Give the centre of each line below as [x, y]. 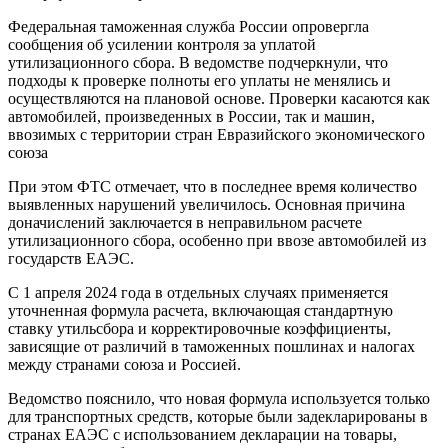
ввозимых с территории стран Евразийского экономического [216, 134]
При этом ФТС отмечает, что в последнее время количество [212, 186]
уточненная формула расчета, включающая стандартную [200, 310]
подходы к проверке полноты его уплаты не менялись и [199, 80]
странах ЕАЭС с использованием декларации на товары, [202, 434]
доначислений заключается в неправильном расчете [185, 222]
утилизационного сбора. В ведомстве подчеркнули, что [198, 62]
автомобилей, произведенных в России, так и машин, [191, 116]
